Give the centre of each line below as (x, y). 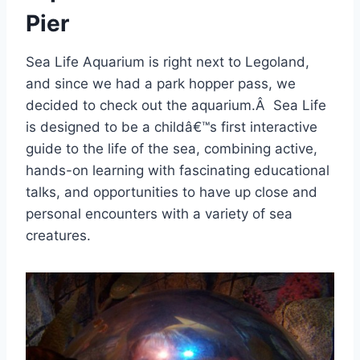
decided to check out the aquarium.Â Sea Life (176, 105)
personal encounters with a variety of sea (159, 213)
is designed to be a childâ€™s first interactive (172, 127)
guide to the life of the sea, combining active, (172, 148)
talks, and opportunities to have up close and (172, 192)
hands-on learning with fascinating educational (178, 170)
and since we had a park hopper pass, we (161, 83)
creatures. (58, 235)
